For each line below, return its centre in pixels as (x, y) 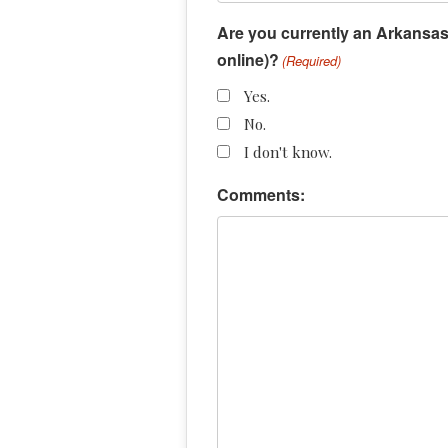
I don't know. (288, 151)
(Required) (312, 60)
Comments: (261, 194)
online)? (248, 59)
